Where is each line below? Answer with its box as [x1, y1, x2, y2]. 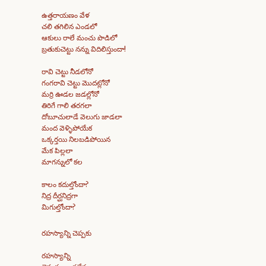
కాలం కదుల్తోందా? [42, 180, 88, 189]
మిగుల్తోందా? [42, 202, 75, 211]
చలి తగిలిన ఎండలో [42, 22, 97, 31]
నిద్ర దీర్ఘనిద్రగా [42, 191, 78, 200]
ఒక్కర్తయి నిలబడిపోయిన [42, 135, 110, 144]
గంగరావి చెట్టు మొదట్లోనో [42, 78, 110, 87]
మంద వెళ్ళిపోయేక [42, 123, 92, 132]
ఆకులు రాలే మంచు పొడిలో [42, 33, 117, 42]
